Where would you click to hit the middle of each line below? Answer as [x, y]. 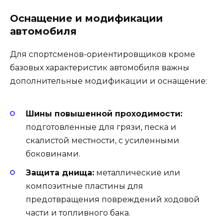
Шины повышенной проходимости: [104, 113]
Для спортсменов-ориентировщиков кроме [103, 55]
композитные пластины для [84, 186]
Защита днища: [60, 172]
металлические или [137, 172]
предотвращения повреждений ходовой [113, 199]
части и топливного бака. [78, 213]
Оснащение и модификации [86, 19]
